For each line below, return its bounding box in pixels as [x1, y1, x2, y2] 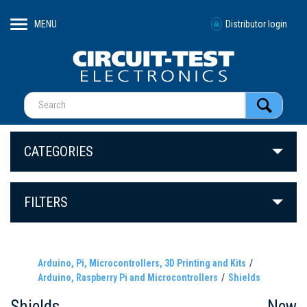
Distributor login [225, 18, 287, 29]
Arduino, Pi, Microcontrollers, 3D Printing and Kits [38, 258, 246, 269]
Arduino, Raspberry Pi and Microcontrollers [38, 272, 218, 284]
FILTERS [24, 194, 68, 211]
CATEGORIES [24, 143, 93, 160]
